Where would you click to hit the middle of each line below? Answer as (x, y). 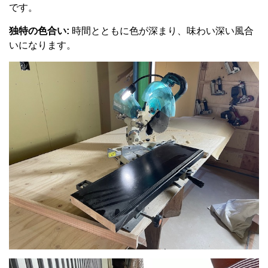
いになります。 (42, 45)
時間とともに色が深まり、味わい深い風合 (162, 31)
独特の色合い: (39, 31)
